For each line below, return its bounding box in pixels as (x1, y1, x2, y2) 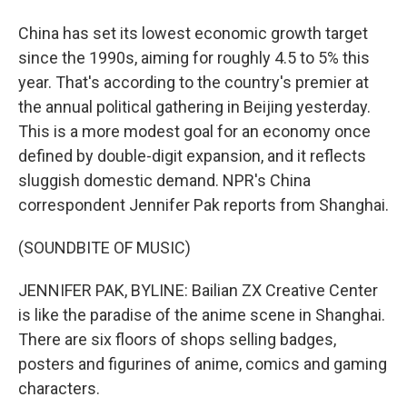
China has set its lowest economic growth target (18, 24, 368, 43)
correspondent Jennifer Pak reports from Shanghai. (18, 195, 389, 214)
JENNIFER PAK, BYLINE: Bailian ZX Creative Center (18, 281, 378, 300)
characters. (18, 379, 100, 398)
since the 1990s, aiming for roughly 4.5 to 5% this (18, 48, 370, 67)
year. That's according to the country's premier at (18, 73, 369, 92)
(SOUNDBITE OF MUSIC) (18, 238, 191, 257)
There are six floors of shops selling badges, (18, 330, 336, 349)
